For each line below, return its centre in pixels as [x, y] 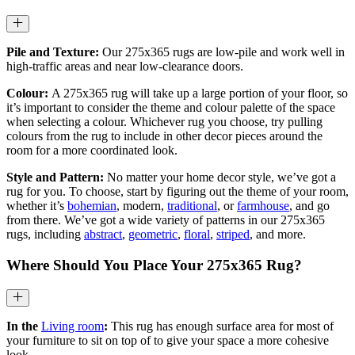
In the [24, 326]
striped [233, 235]
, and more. [278, 235]
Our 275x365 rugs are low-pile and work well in [223, 52]
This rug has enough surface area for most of [222, 326]
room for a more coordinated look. [94, 151]
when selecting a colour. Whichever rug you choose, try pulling [164, 122]
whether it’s [37, 206]
